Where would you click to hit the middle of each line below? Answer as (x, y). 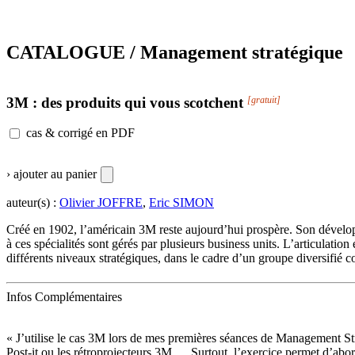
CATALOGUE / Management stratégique (175, 52)
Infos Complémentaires (64, 297)
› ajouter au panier (52, 174)
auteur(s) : (33, 203)
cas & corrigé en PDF (80, 133)
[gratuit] (264, 99)
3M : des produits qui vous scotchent (127, 102)
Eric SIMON (181, 203)
